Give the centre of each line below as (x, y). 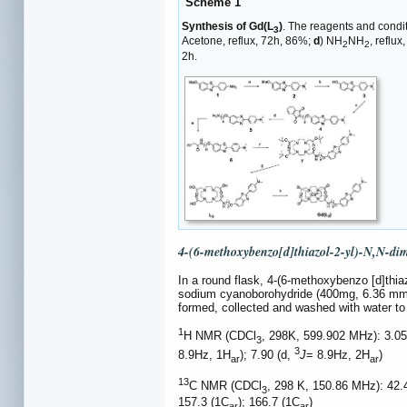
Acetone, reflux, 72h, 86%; (248, 41)
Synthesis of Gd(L (228, 26)
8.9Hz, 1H (204, 355)
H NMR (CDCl (220, 336)
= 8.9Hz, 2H (338, 355)
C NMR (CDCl (225, 386)
